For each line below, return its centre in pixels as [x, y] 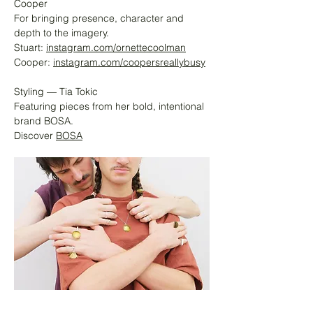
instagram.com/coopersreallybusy [129, 63]
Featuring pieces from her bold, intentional [109, 107]
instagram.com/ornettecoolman [116, 48]
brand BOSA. [44, 121]
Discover [35, 136]
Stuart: [30, 48]
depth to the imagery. [61, 33]
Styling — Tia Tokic [56, 92]
